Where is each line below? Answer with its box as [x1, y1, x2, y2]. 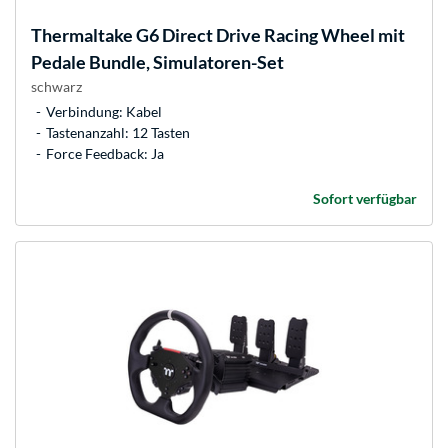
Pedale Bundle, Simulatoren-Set [31, 51, 284, 74]
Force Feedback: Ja [46, 145, 164, 163]
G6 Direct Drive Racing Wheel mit [133, 24, 405, 47]
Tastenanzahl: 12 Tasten [46, 124, 190, 142]
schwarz [31, 78, 82, 96]
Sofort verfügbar [313, 190, 417, 208]
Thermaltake [31, 24, 133, 47]
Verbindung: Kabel [46, 103, 162, 121]
